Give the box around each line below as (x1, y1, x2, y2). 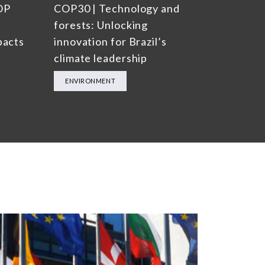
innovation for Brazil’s (54, 35, 167, 49)
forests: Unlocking (54, 18, 148, 32)
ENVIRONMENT (65, 77, 116, 85)
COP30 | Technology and (54, 2, 180, 15)
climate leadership (54, 51, 148, 65)
